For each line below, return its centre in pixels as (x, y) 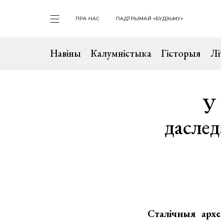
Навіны (66, 53)
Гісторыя (181, 53)
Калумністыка (121, 53)
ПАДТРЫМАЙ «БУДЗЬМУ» (149, 18)
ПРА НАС (88, 18)
